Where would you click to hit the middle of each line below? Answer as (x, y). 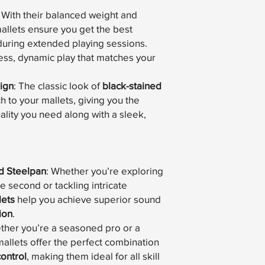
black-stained (132, 86)
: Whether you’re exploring (105, 171)
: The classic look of (58, 86)
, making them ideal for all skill (93, 256)
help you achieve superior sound (88, 199)
